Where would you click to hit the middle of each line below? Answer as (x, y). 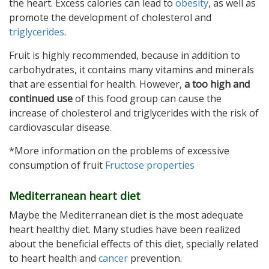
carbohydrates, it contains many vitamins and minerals (131, 70)
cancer (113, 258)
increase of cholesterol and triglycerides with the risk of (134, 113)
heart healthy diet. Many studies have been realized (125, 230)
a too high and (217, 84)
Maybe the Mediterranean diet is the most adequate (126, 215)
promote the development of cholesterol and (110, 18)
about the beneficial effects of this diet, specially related (134, 244)
